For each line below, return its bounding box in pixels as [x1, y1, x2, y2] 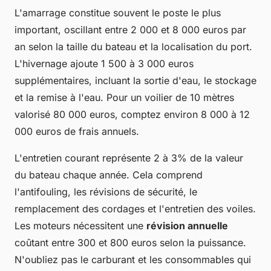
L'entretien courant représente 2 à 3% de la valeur [15, 152, 243, 165]
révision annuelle [146, 220, 228, 232]
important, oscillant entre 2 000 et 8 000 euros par [15, 24, 246, 36]
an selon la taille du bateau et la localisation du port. [15, 41, 252, 53]
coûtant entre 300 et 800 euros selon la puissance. [15, 237, 246, 249]
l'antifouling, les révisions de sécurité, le [15, 186, 197, 198]
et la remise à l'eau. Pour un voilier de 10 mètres [15, 91, 234, 104]
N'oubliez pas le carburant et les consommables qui [15, 253, 251, 266]
